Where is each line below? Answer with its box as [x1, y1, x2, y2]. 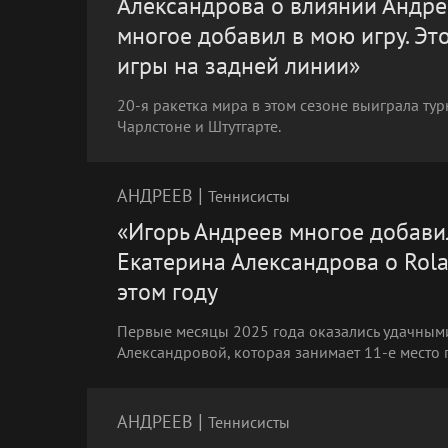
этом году [117, 276, 218, 307]
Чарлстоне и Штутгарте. [117, 116, 281, 136]
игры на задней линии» [117, 50, 360, 81]
